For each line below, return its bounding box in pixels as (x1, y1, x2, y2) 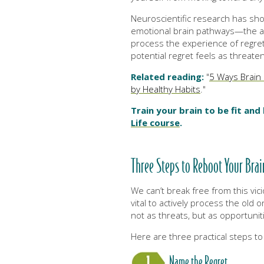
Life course (131, 117, 180, 129)
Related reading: (131, 71, 206, 83)
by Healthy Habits (131, 83, 200, 95)
